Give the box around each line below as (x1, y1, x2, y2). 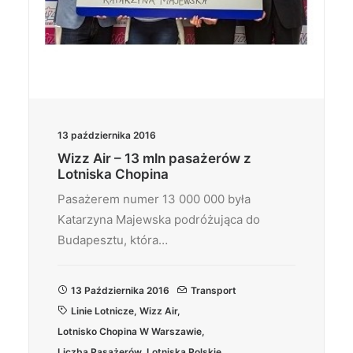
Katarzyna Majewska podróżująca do (58, 212, 260, 227)
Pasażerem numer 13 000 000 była (58, 191, 251, 206)
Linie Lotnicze (71, 305, 134, 317)
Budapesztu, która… (58, 232, 168, 247)
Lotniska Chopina (58, 166, 169, 182)
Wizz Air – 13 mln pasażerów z (58, 150, 251, 166)
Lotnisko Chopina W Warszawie (58, 325, 202, 337)
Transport (191, 284, 236, 296)
